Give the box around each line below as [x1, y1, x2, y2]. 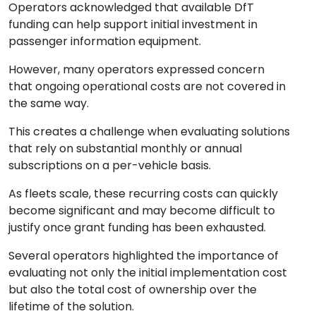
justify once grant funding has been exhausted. [8, 219, 266, 236]
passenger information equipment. [8, 32, 201, 49]
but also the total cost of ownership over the [8, 281, 257, 298]
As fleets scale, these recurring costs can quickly [8, 185, 278, 202]
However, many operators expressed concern [8, 61, 265, 78]
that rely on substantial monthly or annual [8, 140, 242, 157]
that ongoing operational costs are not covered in [8, 78, 286, 95]
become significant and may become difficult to [8, 202, 275, 219]
